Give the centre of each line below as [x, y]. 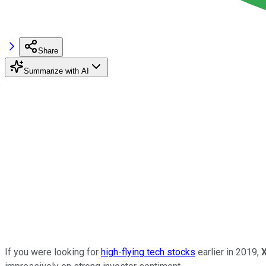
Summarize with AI [56, 71]
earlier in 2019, [228, 252]
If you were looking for [53, 252]
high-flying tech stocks [148, 252]
